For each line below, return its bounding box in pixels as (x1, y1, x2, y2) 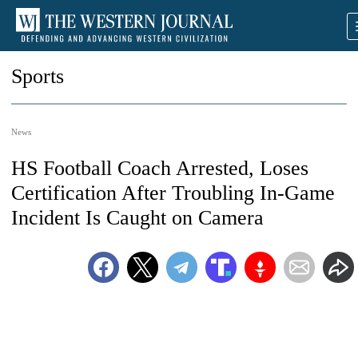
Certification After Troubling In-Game (11, 181, 335, 205)
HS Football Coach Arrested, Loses (11, 157, 308, 180)
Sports (11, 65, 64, 88)
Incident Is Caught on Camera (11, 206, 264, 229)
